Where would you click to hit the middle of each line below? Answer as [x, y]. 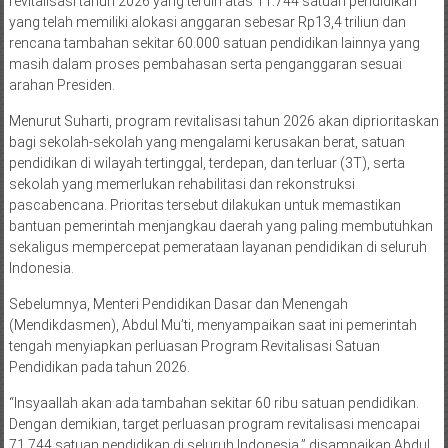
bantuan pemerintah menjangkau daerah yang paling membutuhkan [220, 226]
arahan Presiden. [61, 85]
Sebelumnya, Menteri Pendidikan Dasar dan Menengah [178, 304]
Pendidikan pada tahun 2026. [99, 367]
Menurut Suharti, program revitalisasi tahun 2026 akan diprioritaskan [223, 121]
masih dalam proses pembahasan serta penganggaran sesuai [205, 64]
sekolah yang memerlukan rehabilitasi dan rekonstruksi [181, 184]
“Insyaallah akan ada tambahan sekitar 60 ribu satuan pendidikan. [213, 403]
